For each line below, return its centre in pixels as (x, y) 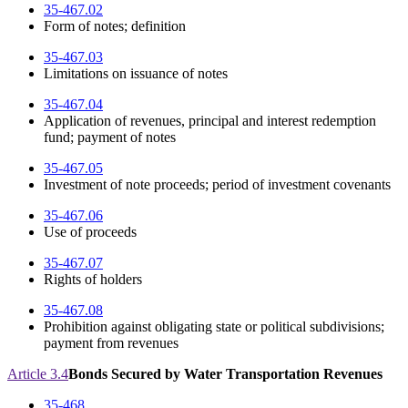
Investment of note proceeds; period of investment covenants (217, 185)
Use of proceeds (90, 232)
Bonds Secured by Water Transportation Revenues (225, 374)
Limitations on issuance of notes (136, 74)
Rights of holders (93, 280)
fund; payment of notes (110, 138)
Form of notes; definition (115, 26)
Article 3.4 (38, 374)
